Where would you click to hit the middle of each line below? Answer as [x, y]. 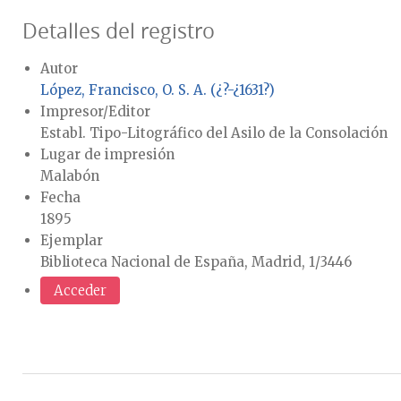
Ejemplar [72, 240]
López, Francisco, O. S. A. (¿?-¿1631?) [158, 90]
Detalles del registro [119, 30]
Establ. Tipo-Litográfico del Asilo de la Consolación [214, 132]
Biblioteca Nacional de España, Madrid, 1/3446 [196, 261]
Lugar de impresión [107, 154]
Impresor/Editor [95, 111]
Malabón [70, 175]
